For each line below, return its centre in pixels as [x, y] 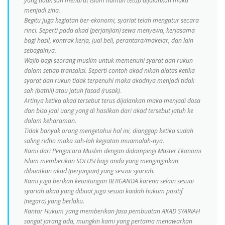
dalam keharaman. [50, 121]
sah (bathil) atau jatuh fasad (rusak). [73, 91]
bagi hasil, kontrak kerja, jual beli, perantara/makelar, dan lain [109, 40]
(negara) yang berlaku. [54, 201]
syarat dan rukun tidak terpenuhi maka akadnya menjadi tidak [109, 81]
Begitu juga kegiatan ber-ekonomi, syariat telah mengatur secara [111, 20]
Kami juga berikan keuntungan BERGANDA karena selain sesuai [109, 181]
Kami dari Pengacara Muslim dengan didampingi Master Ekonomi [113, 151]
